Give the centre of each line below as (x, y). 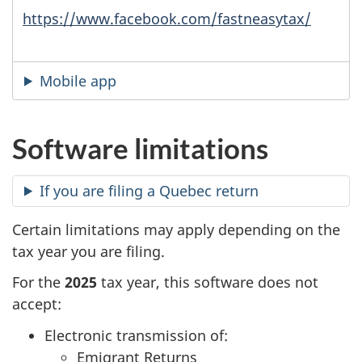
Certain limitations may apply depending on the (176, 229)
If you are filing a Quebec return (149, 190)
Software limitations (140, 148)
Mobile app (78, 80)
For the (38, 282)
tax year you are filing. (88, 251)
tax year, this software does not (208, 282)
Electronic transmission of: (136, 335)
